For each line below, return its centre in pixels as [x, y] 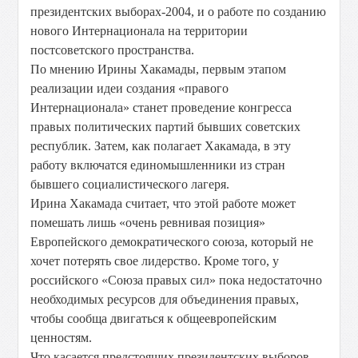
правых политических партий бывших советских [166, 127]
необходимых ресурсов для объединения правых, [165, 299]
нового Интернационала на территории [139, 31]
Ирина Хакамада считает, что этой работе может [163, 203]
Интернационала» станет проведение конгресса [161, 107]
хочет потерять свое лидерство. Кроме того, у [155, 261]
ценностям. [62, 338]
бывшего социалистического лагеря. [130, 184]
